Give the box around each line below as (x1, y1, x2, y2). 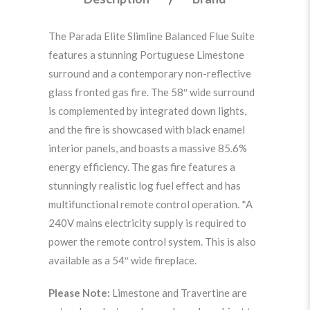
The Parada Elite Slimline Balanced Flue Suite (48, 29, 255, 42)
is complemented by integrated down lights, (48, 104, 246, 117)
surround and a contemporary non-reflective (48, 66, 251, 80)
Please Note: (48, 286, 112, 299)
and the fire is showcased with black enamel (48, 122, 245, 136)
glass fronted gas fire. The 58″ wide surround (48, 85, 255, 98)
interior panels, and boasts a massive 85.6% (48, 141, 247, 154)
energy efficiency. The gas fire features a (48, 160, 235, 173)
